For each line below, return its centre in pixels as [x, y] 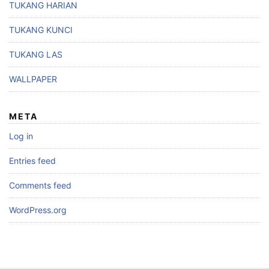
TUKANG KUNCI [41, 30]
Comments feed [40, 186]
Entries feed [32, 161]
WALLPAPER [33, 79]
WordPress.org [38, 210]
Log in [21, 136]
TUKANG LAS [36, 55]
